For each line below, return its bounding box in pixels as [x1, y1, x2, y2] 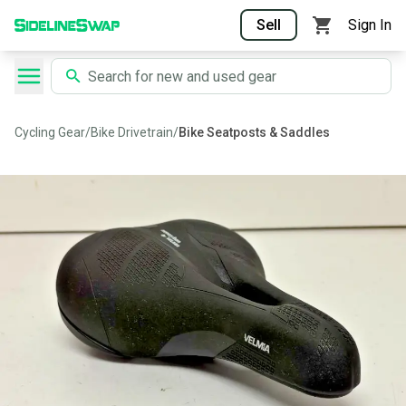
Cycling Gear [14, 125, 85, 140]
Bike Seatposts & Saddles [179, 125, 330, 140]
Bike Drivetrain [91, 125, 173, 140]
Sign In [348, 16, 391, 34]
